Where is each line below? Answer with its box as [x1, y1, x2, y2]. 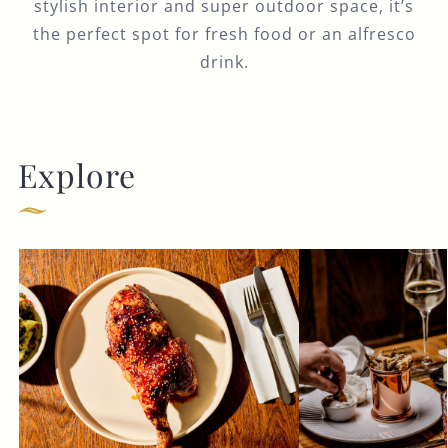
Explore [17, 153, 136, 196]
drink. [199, 51, 249, 73]
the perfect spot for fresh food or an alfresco [32, 23, 416, 45]
